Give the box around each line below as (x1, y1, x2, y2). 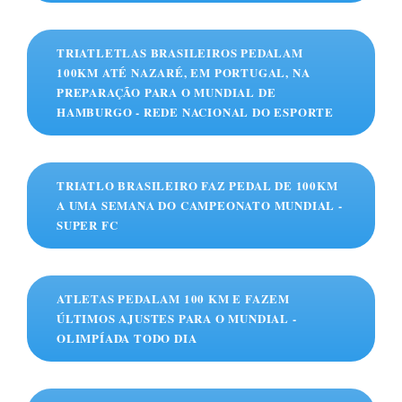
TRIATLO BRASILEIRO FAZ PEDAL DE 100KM (57, 177, 338, 195)
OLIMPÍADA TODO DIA (57, 329, 197, 347)
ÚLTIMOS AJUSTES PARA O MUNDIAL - (57, 310, 297, 328)
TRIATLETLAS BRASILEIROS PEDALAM (57, 44, 303, 62)
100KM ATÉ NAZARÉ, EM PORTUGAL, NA (57, 64, 310, 82)
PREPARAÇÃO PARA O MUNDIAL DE (57, 83, 276, 101)
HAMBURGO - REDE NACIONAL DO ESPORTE (57, 103, 334, 121)
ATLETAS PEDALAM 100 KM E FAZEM (57, 290, 291, 308)
